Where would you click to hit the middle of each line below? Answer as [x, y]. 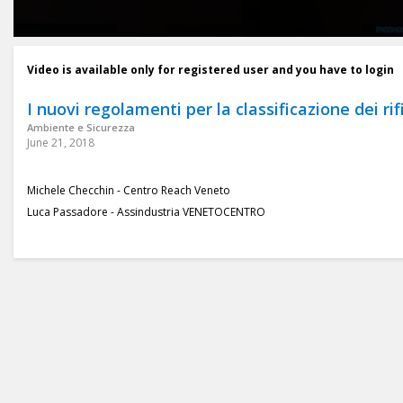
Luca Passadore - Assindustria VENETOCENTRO [146, 212]
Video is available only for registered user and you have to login [210, 70]
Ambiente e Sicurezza [81, 128]
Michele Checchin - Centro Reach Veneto [129, 191]
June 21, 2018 [61, 143]
